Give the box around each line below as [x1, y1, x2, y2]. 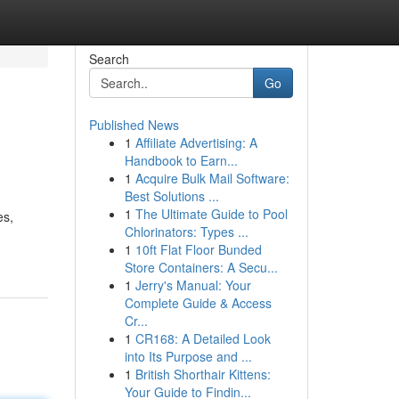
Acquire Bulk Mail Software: [134, 169, 289, 187]
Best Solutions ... [124, 187, 219, 205]
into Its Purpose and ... [124, 347, 252, 365]
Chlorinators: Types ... [124, 223, 248, 240]
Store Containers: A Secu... [124, 258, 278, 276]
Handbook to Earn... [124, 151, 238, 169]
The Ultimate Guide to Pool [134, 205, 288, 223]
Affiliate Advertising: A [134, 134, 257, 151]
